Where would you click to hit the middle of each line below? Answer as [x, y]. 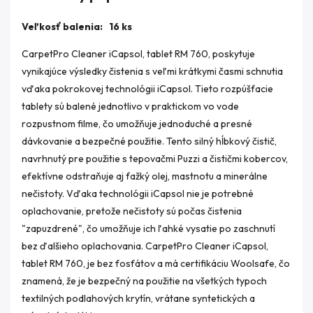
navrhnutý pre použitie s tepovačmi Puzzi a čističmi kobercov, [155, 158]
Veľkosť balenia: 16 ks [77, 26]
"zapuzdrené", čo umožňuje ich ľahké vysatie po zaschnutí [148, 228]
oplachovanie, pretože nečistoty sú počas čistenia [132, 211]
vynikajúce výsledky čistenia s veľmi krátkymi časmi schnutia [152, 71]
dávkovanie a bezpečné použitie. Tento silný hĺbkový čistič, [149, 141]
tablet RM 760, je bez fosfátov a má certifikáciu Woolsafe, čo [156, 263]
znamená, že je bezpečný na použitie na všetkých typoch [144, 281]
